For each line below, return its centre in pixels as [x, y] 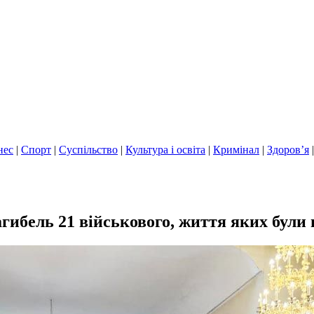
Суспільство [88, 150]
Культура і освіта [165, 150]
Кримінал [236, 150]
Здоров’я [288, 150]
